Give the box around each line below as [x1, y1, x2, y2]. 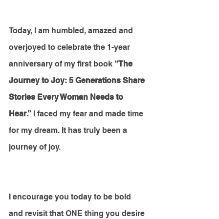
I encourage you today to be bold [9, 192, 133, 202]
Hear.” [9, 109, 31, 119]
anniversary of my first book [9, 59, 114, 69]
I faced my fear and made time [31, 109, 145, 119]
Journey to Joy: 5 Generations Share [9, 76, 147, 86]
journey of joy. [9, 142, 63, 152]
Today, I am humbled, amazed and [9, 26, 135, 36]
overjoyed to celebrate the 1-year [9, 43, 132, 52]
